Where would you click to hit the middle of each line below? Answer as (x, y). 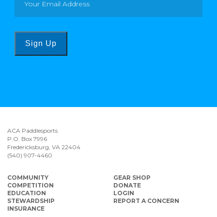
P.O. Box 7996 (27, 139)
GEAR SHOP (132, 178)
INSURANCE (26, 209)
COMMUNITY (28, 178)
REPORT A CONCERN (146, 201)
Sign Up (41, 44)
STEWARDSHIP (31, 201)
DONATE (127, 186)
